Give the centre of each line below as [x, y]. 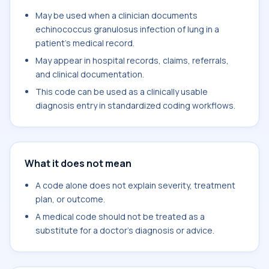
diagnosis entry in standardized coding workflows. [135, 105]
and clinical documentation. [90, 74]
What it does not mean [78, 163]
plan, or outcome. [70, 199]
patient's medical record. [85, 43]
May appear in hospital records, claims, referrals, [132, 60]
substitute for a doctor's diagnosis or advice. [125, 230]
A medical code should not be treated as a [120, 216]
